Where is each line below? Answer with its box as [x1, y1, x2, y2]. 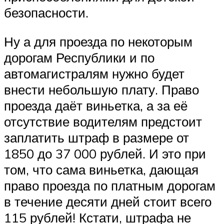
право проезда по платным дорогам [4, 177, 215, 194]
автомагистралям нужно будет [4, 65, 184, 82]
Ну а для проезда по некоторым [4, 33, 192, 50]
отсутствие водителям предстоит [4, 113, 202, 130]
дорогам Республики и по [4, 49, 154, 66]
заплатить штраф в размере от [4, 129, 189, 146]
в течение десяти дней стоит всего [4, 193, 211, 210]
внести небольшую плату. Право [4, 81, 199, 98]
